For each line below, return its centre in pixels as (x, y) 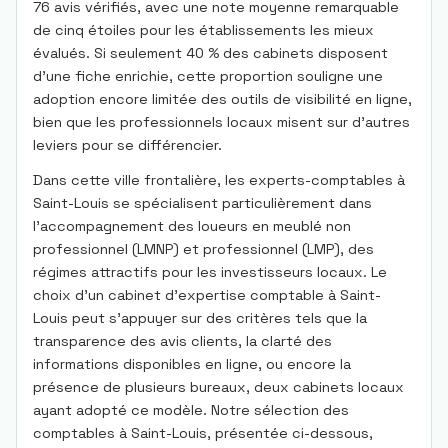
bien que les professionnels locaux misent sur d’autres (221, 122)
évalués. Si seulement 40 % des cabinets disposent (210, 53)
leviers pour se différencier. (127, 145)
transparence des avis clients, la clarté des (182, 341)
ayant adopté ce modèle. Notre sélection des (191, 410)
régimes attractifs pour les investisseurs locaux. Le (210, 272)
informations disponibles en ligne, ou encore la (192, 364)
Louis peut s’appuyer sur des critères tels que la (200, 318)
